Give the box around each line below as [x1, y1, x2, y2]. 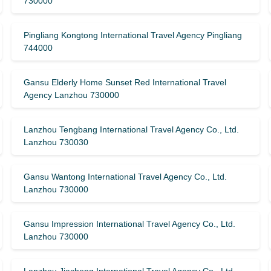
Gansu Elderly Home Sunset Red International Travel [23, 77, 226, 87]
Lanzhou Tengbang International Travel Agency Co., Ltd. [23, 125, 239, 134]
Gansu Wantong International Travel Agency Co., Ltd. [23, 172, 227, 181]
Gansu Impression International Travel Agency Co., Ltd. [23, 219, 235, 229]
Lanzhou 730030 [23, 137, 88, 147]
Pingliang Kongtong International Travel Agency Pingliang [23, 30, 242, 40]
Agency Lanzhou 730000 [23, 90, 119, 100]
